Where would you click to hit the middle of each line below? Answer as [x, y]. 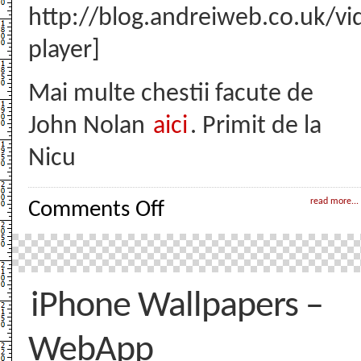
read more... [334, 201]
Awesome [183, 249]
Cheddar [180, 225]
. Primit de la [256, 127]
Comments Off [96, 210]
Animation [184, 261]
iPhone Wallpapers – [177, 307]
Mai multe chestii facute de [171, 94]
